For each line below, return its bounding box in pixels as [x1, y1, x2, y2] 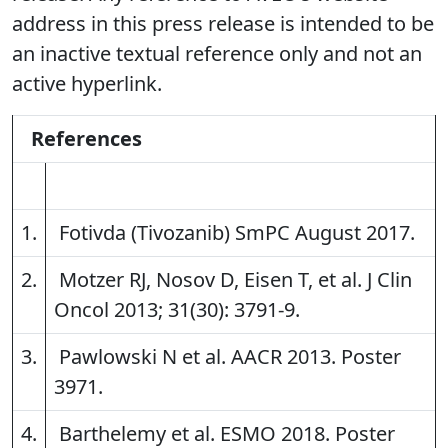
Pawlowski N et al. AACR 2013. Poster [54, 343, 401, 371]
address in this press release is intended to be [12, 10, 434, 38]
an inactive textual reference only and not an [12, 40, 422, 68]
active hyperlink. [12, 70, 162, 98]
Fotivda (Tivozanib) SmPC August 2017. [54, 219, 420, 247]
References [31, 125, 142, 153]
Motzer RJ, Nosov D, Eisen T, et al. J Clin [54, 266, 412, 294]
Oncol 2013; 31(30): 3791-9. [54, 296, 305, 324]
